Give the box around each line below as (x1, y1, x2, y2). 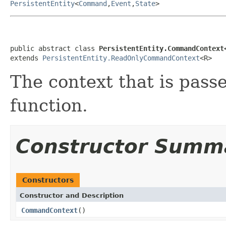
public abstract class (10, 44, 99, 52)
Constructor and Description (20, 191, 124, 199)
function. (10, 95, 88, 116)
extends (10, 53, 42, 62)
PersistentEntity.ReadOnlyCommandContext (42, 53, 200, 62)
